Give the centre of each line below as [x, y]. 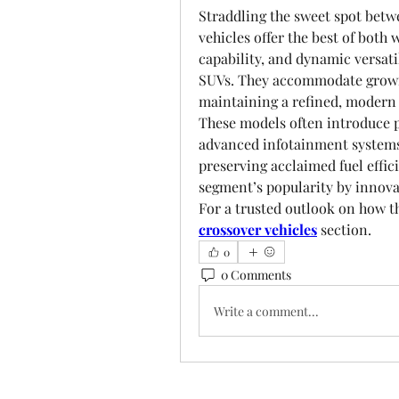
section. [344, 229]
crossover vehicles [258, 229]
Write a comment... [266, 311]
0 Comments [256, 274]
